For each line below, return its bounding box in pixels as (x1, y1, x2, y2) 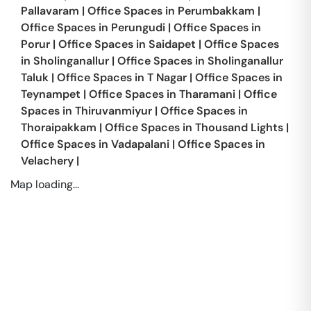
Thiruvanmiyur (75, 103, 152, 118)
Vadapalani (111, 137, 169, 151)
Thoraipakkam (21, 120, 96, 135)
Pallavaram (21, 3, 79, 18)
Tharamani (179, 87, 235, 101)
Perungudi (111, 20, 165, 35)
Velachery (21, 153, 74, 168)
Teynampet (21, 87, 81, 101)
